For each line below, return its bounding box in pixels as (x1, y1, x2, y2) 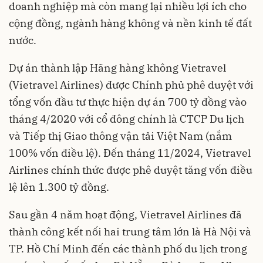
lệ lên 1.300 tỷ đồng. (9, 180, 109, 194)
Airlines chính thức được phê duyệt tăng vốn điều (9, 163, 252, 177)
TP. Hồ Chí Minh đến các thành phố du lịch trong (9, 241, 247, 255)
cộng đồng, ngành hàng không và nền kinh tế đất (9, 16, 252, 30)
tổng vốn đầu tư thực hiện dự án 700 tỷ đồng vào (9, 95, 247, 109)
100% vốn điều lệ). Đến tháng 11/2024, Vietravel (9, 146, 251, 160)
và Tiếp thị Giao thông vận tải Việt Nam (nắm (9, 129, 232, 143)
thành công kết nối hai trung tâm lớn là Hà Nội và (9, 224, 251, 238)
